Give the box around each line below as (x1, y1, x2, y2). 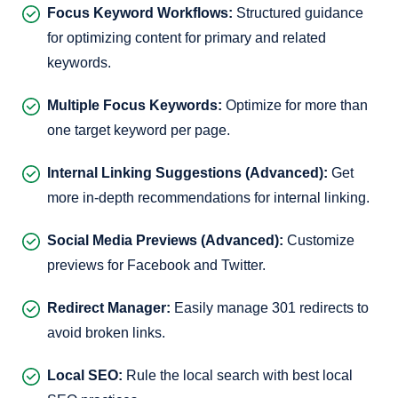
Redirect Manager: (47, 300, 171, 315)
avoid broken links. (47, 325, 165, 340)
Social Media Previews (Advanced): (47, 233, 283, 248)
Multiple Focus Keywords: (47, 98, 222, 113)
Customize (283, 233, 354, 248)
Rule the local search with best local (123, 368, 353, 383)
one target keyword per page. (47, 123, 230, 138)
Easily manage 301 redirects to (171, 300, 369, 315)
